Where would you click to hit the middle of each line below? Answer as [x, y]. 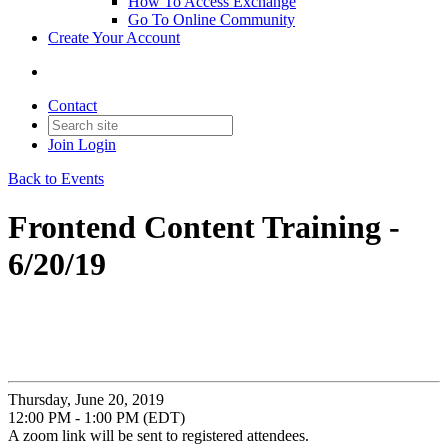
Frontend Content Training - [204, 227]
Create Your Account [114, 37]
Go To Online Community [211, 19]
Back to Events [56, 178]
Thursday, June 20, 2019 [86, 399]
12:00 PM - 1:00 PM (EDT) [96, 417]
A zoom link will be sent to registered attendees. [158, 435]
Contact [72, 105]
